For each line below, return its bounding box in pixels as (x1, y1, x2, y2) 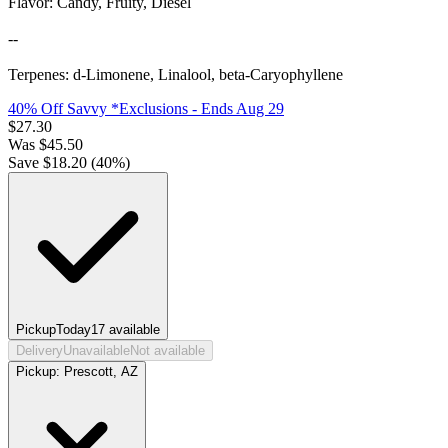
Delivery (16, 343, 63, 359)
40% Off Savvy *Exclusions (8, 100, 188, 118)
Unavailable (63, 343, 130, 359)
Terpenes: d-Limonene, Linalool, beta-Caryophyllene (8, 66, 343, 84)
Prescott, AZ (64, 364, 138, 380)
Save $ (8, 154, 51, 172)
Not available (130, 343, 205, 359)
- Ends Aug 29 (188, 100, 284, 118)
